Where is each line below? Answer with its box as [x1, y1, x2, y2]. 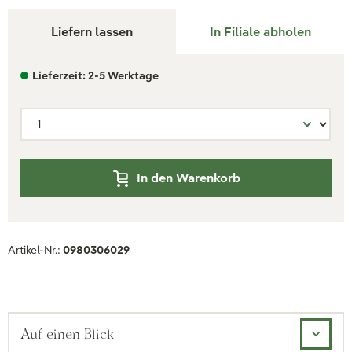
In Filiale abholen [209, 23, 311, 40]
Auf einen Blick [20, 325, 114, 342]
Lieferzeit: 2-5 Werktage [32, 68, 159, 82]
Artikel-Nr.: [8, 243, 63, 257]
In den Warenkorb [137, 170, 240, 186]
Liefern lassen [51, 23, 133, 40]
